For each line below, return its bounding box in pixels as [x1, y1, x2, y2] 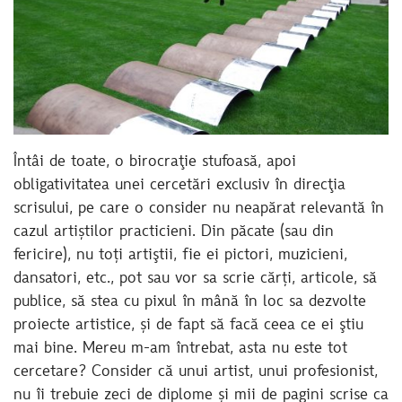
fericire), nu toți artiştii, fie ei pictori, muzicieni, [13, 247, 347, 264]
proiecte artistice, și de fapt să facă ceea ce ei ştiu [13, 317, 363, 334]
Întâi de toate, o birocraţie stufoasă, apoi [13, 153, 296, 170]
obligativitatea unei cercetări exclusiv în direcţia [13, 177, 345, 194]
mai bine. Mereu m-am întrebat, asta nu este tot [13, 340, 347, 357]
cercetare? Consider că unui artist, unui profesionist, [13, 363, 378, 380]
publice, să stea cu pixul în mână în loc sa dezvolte [13, 293, 366, 310]
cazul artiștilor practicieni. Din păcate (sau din [13, 223, 334, 240]
